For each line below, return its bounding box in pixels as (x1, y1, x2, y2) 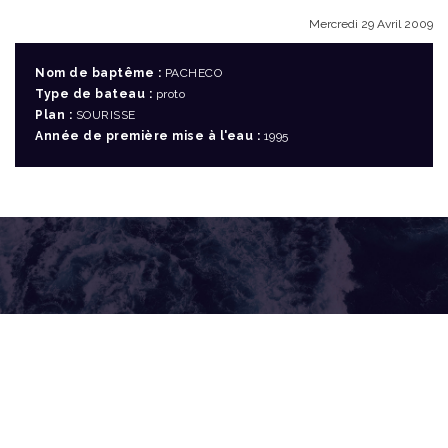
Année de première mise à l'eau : (35, 129, 260, 143)
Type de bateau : (35, 87, 152, 101)
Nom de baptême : (35, 66, 161, 80)
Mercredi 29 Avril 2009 (309, 17, 433, 31)
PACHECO (161, 66, 222, 80)
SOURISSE (72, 108, 136, 122)
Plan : (35, 108, 72, 122)
